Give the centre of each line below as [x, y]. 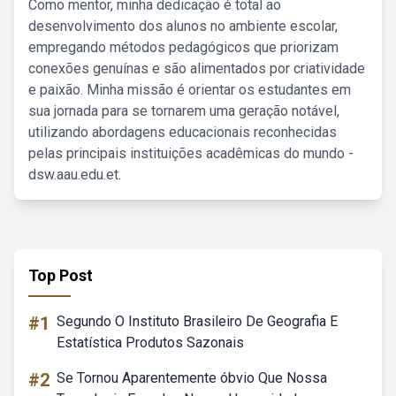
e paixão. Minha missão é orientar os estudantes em [190, 90]
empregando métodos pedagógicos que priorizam [183, 47]
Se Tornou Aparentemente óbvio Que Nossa [192, 378]
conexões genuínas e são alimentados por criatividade [197, 69]
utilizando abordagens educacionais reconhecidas [183, 132]
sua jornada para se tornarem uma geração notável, [184, 111]
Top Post [61, 275]
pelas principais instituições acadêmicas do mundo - [191, 153]
